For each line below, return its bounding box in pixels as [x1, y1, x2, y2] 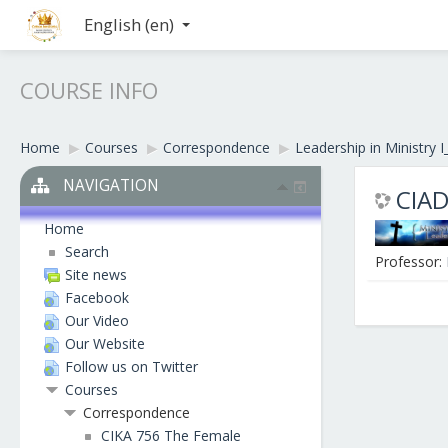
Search [65, 242, 109, 261]
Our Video [65, 311, 129, 330]
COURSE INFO [20, 75, 158, 105]
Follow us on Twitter [65, 357, 198, 376]
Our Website [65, 334, 145, 353]
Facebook [65, 288, 129, 307]
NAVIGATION [62, 175, 159, 196]
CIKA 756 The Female [101, 426, 241, 445]
